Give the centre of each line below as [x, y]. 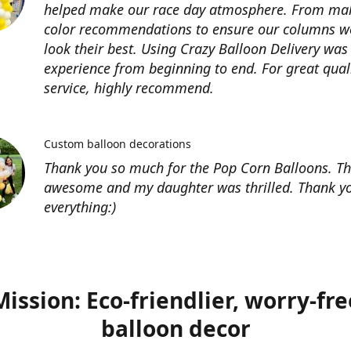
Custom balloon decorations [118, 144]
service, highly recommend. [129, 88]
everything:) [80, 207]
